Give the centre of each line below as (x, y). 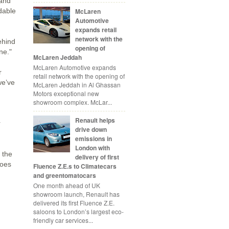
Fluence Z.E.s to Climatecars (75, 166)
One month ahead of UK (67, 186)
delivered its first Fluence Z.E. (74, 203)
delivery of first (97, 157)
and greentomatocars (65, 176)
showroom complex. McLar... (73, 102)
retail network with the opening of (79, 76)
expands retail (96, 29)
